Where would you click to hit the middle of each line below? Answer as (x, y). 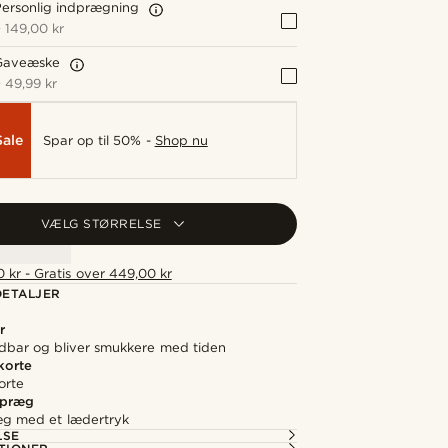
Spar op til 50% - (99, 140)
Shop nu (181, 140)
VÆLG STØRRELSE (101, 223)
